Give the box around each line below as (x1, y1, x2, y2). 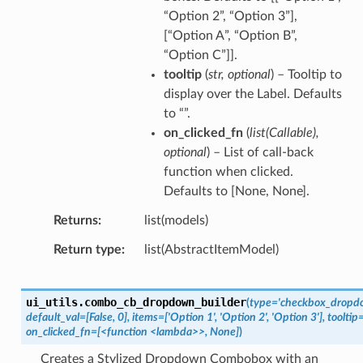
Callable (268, 126, 313, 139)
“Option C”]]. (163, 48, 237, 62)
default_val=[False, (25, 310, 115, 323)
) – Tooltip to (270, 67, 342, 81)
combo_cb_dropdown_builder (83, 295, 246, 309)
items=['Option (131, 310, 204, 323)
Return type (53, 242, 122, 256)
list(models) (143, 213, 208, 227)
